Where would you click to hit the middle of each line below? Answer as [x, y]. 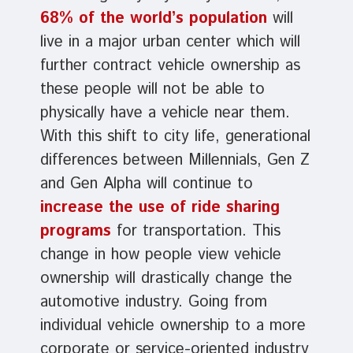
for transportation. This [195, 232]
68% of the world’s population [153, 19]
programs [75, 232]
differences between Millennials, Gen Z [175, 161]
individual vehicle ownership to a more [173, 326]
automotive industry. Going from [153, 303]
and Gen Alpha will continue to [146, 184]
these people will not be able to [152, 90]
